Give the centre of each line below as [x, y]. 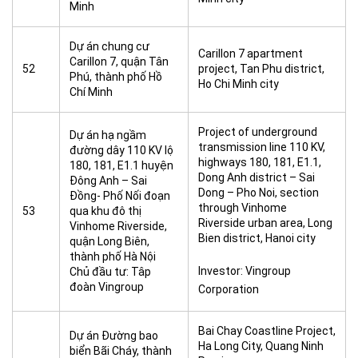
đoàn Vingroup [107, 287]
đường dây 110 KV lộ [121, 150]
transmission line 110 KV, [262, 147]
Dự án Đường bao [114, 336]
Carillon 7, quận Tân [119, 62]
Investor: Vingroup [245, 271]
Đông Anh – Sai [108, 181]
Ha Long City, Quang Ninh [261, 346]
